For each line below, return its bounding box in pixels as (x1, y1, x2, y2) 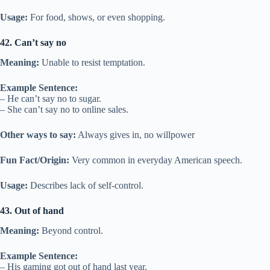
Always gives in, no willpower (76, 130, 195, 140)
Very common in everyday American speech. (69, 155, 242, 166)
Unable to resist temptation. (39, 57, 145, 68)
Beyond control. (39, 225, 103, 236)
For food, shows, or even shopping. (28, 12, 165, 23)
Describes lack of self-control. (28, 180, 143, 191)
